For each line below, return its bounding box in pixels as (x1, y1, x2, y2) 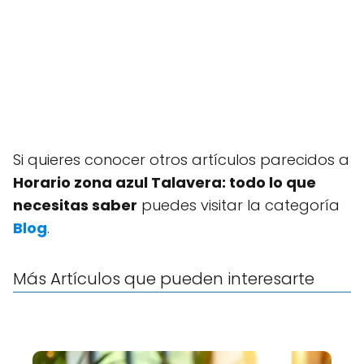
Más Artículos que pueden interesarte (13, 267, 314, 290)
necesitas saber (13, 195, 137, 215)
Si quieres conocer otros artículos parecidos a (13, 149, 349, 170)
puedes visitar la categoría (137, 195, 340, 215)
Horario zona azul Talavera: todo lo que (13, 172, 316, 193)
